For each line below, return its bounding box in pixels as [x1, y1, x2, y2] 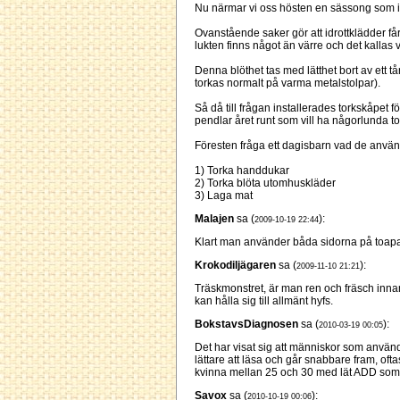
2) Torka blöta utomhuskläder [195, 177, 336, 190]
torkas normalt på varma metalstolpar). [195, 77, 380, 90]
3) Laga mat [195, 189, 253, 203]
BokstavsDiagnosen [195, 318, 298, 331]
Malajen [195, 212, 234, 226]
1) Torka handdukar [195, 164, 289, 178]
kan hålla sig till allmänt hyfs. [195, 295, 333, 308]
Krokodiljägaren [195, 259, 276, 272]
